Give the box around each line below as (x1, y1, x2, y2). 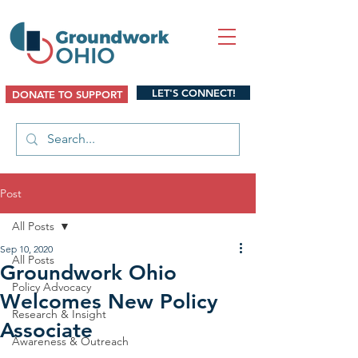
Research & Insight (12, 307, 106, 321)
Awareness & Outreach (12, 334, 129, 348)
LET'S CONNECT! (151, 86, 236, 99)
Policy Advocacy (12, 280, 91, 294)
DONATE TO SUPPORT (11, 88, 122, 101)
